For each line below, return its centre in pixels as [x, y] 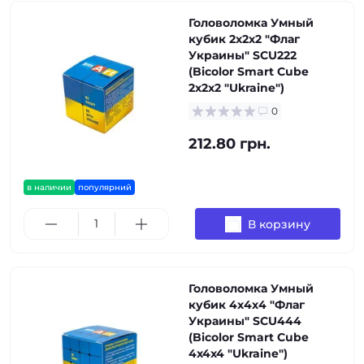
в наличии [49, 187]
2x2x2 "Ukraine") [236, 88]
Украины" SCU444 [245, 321]
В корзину [279, 224]
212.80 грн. [230, 144]
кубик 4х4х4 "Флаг [247, 305]
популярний [105, 187]
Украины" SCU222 [243, 55]
